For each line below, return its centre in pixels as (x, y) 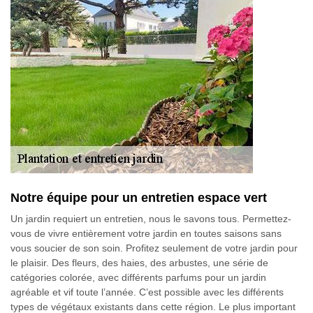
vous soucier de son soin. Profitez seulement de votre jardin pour (154, 248)
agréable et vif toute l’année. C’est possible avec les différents (147, 292)
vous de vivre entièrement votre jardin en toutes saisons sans (146, 233)
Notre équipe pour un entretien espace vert (139, 198)
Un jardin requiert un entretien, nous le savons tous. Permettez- (151, 219)
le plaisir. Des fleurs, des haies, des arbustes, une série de (139, 263)
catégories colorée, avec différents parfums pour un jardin (138, 277)
